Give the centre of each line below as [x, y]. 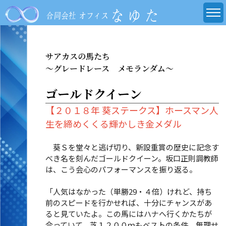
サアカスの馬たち [81, 56]
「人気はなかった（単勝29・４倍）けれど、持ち [128, 191]
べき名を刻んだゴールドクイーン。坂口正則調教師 [132, 158]
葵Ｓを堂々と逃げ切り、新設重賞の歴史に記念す [132, 147]
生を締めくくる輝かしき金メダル [113, 124]
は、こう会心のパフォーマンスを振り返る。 [121, 169]
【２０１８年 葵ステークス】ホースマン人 [132, 110]
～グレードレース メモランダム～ [109, 68]
